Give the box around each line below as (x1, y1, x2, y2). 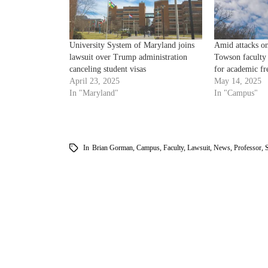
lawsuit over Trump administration (69, 52, 187, 62)
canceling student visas (69, 64, 146, 74)
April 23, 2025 (69, 76, 120, 86)
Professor (233, 143, 261, 152)
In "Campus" (214, 88, 258, 98)
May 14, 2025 (214, 76, 261, 86)
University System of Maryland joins (69, 40, 194, 50)
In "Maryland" (69, 88, 118, 98)
